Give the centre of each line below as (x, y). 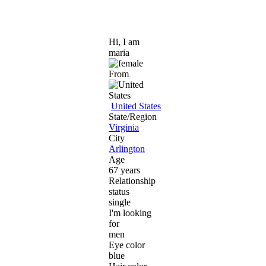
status (119, 191)
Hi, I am (124, 42)
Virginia (124, 127)
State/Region (133, 116)
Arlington (127, 148)
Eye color (127, 245)
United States (136, 106)
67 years (124, 170)
